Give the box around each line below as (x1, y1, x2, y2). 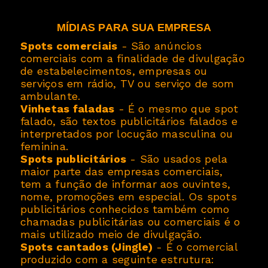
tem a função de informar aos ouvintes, (20, 178, 231, 191)
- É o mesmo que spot (114, 102, 239, 115)
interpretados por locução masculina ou (20, 127, 233, 141)
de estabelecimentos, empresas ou (20, 65, 208, 78)
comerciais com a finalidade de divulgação (20, 52, 245, 65)
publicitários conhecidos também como (20, 203, 230, 216)
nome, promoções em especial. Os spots (20, 190, 237, 203)
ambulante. (20, 90, 81, 103)
